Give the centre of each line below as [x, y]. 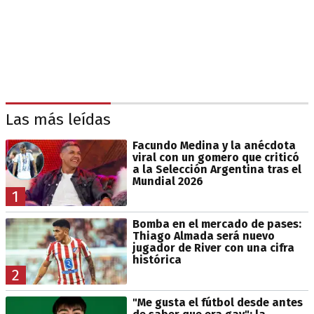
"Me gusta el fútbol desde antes [217, 302]
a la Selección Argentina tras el [217, 169]
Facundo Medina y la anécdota [214, 145]
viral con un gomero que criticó [216, 157]
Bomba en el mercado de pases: [217, 224]
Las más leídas [58, 120]
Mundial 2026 [168, 181]
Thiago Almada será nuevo [203, 235]
